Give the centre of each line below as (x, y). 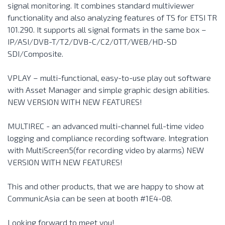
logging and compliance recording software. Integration (108, 138)
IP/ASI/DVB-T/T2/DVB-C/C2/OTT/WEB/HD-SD (92, 41)
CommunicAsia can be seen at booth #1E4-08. (90, 198)
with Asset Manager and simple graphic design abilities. (108, 90)
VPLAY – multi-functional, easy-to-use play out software (109, 78)
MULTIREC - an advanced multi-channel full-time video (106, 126)
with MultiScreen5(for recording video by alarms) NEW (106, 150)
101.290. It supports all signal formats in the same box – (107, 29)
